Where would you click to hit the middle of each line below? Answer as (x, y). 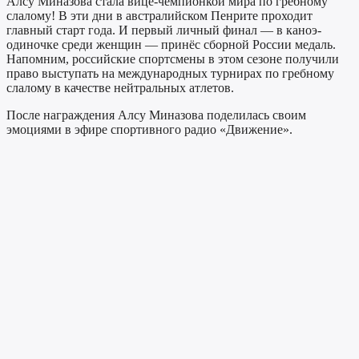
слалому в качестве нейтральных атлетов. (120, 87)
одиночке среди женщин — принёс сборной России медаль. (171, 44)
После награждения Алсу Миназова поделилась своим (156, 115)
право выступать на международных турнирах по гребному (170, 73)
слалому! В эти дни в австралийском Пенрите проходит (159, 15)
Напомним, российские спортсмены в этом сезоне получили (173, 58)
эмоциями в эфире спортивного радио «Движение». (149, 129)
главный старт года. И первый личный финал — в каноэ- (164, 30)
